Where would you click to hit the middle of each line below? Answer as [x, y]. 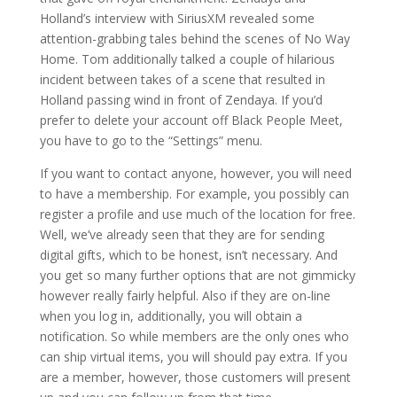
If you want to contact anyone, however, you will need [195, 173]
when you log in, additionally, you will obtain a [171, 316]
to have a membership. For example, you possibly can [194, 194]
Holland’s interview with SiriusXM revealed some [177, 18]
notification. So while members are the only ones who [194, 336]
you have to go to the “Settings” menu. [151, 140]
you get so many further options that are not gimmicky [197, 275]
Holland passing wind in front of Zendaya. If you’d [181, 100]
